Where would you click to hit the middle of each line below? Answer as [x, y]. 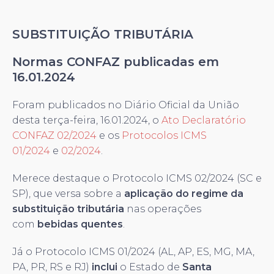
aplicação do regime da [184, 193]
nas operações [163, 209]
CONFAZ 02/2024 [54, 135]
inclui [105, 267]
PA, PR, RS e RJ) [52, 267]
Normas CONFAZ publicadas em [116, 61]
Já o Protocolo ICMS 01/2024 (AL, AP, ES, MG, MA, [133, 251]
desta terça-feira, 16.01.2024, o [87, 120]
